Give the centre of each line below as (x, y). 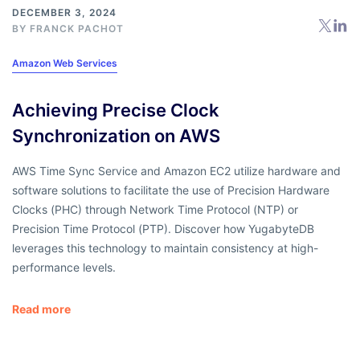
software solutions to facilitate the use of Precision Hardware (171, 190)
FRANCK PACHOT (77, 28)
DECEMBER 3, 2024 (64, 12)
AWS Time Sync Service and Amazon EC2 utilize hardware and (176, 170)
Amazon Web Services (65, 63)
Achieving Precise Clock (116, 110)
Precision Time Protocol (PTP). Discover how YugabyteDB (163, 228)
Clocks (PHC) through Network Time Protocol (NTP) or (155, 209)
